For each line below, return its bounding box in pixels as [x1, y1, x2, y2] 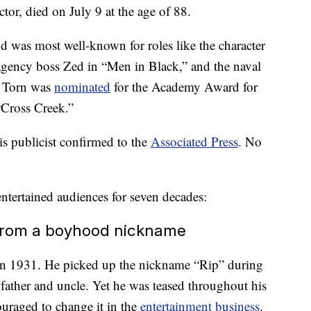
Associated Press [151, 133, 238, 151]
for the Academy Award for [110, 78, 258, 96]
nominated [54, 78, 110, 96]
